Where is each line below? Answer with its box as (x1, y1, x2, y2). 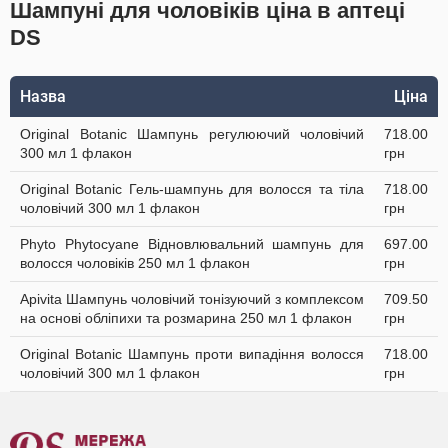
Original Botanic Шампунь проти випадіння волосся (20, 346, 364, 362)
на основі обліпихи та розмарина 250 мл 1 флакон (20, 310, 352, 326)
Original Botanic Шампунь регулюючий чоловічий (20, 126, 364, 142)
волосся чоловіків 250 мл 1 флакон (20, 255, 250, 271)
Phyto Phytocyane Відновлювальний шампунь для (20, 236, 364, 252)
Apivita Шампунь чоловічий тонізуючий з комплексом (20, 291, 364, 307)
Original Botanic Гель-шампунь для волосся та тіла (20, 181, 364, 197)
